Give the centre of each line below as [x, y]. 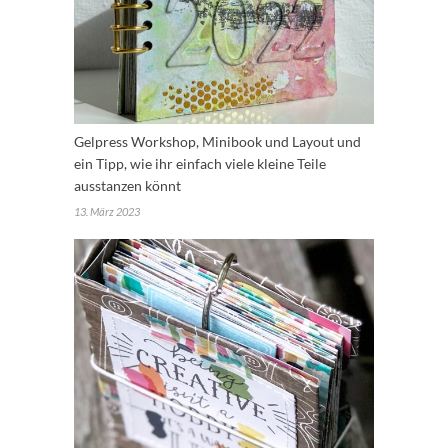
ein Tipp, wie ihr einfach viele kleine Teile [200, 163]
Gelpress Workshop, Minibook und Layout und [217, 141]
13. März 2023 [107, 211]
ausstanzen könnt [127, 185]
